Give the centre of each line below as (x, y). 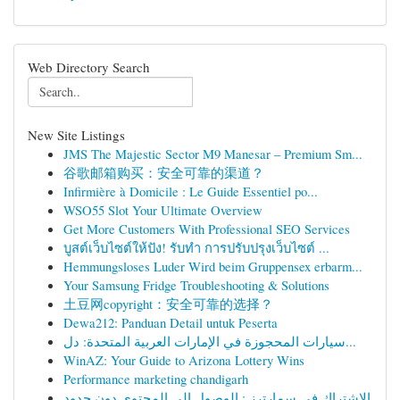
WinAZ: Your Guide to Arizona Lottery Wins (184, 360)
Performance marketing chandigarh (156, 379)
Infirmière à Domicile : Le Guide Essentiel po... (191, 191)
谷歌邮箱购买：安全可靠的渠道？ (164, 172)
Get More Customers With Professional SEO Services (207, 229)
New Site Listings (76, 135)
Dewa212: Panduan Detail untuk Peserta (171, 322)
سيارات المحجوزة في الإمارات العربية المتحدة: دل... (351, 341)
